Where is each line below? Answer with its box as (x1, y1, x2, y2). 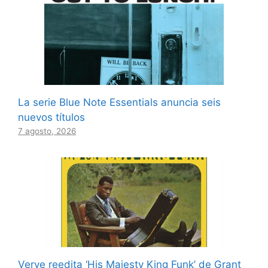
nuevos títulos (18, 111, 85, 124)
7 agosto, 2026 (18, 126, 76, 136)
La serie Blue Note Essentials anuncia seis (18, 96, 221, 109)
